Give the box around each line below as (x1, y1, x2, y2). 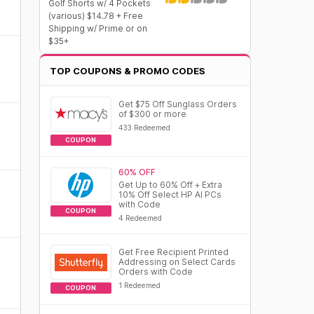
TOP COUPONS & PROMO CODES (49, 65, 205, 76)
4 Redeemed (118, 214, 162, 222)
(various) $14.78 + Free (48, 11, 143, 21)
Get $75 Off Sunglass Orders (118, 99, 237, 109)
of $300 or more (118, 109, 186, 119)
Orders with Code (118, 266, 193, 277)
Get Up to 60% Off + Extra (118, 179, 222, 190)
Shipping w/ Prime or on (48, 23, 147, 34)
